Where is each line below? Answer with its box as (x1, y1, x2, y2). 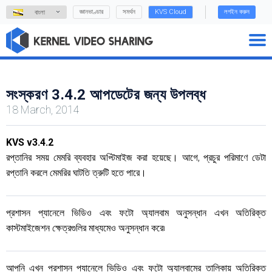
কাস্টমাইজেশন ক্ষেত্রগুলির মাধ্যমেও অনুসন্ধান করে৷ (6, 222, 165, 234)
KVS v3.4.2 (6, 137, 53, 148)
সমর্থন (123, 8, 135, 16)
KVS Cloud (155, 8, 186, 16)
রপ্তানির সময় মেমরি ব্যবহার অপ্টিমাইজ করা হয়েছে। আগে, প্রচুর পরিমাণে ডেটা (6, 152, 266, 163)
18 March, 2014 (6, 103, 80, 116)
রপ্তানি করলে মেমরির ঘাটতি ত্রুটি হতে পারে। (6, 167, 146, 178)
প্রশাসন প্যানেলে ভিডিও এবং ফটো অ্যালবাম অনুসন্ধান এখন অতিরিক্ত (6, 207, 266, 219)
